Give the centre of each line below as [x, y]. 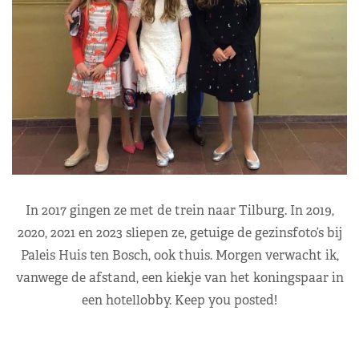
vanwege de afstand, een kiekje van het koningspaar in [179, 277]
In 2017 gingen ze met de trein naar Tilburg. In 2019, [179, 210]
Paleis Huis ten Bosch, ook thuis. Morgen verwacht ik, [179, 255]
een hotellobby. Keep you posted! [179, 300]
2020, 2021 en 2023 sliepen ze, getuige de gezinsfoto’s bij [179, 232]
